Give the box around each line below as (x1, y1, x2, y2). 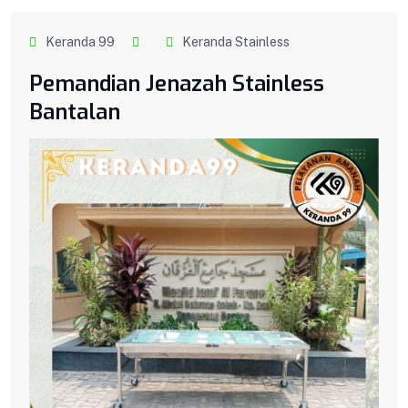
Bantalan (29, 97, 120, 127)
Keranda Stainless (182, 34, 290, 49)
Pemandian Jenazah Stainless (29, 68, 324, 98)
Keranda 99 (46, 34, 115, 49)
